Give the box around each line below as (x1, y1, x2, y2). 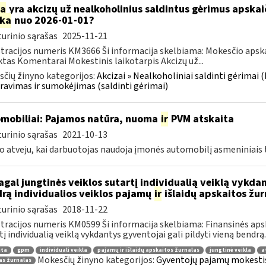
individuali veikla (39, 246, 87, 254)
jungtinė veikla (209, 246, 251, 254)
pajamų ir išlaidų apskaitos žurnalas (97, 246, 199, 254)
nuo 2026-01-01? (11, 13, 94, 28)
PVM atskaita (168, 112, 234, 126)
